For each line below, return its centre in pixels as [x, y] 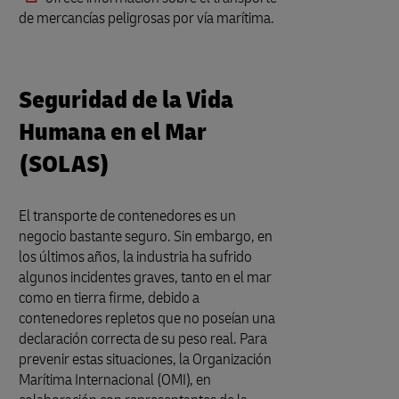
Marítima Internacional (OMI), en [115, 380]
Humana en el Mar [113, 132]
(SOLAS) [64, 164]
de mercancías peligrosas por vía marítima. [147, 18]
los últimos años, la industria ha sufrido [135, 257]
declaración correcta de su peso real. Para [143, 339]
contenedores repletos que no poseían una [147, 318]
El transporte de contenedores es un [127, 216]
